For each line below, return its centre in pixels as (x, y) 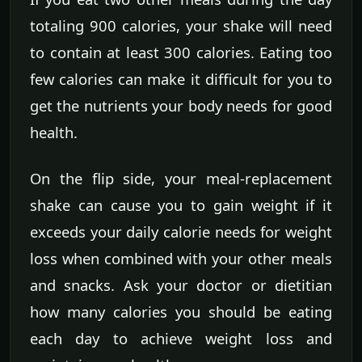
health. (54, 133)
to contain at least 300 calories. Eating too (181, 53)
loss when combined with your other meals (181, 259)
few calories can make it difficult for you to (181, 79)
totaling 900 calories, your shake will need (181, 26)
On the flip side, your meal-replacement (181, 179)
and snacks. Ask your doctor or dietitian (181, 285)
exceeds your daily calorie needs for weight (181, 232)
